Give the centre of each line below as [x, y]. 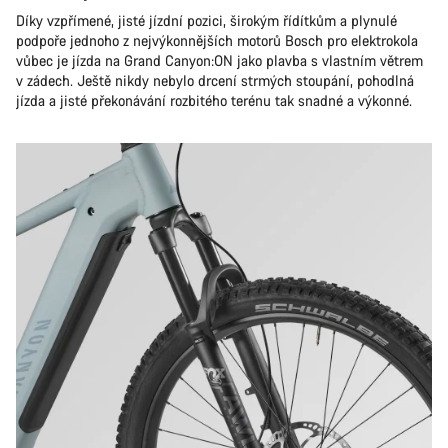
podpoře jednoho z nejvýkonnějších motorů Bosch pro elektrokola [217, 40]
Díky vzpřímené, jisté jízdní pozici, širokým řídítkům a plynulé [206, 20]
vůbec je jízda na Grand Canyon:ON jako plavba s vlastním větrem [219, 60]
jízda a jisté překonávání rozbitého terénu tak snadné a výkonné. [214, 100]
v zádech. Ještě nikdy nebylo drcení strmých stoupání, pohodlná [215, 80]
